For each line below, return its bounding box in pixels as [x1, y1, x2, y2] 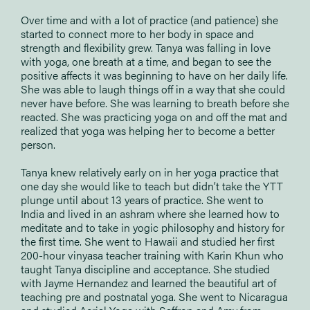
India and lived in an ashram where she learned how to [21, 205, 280, 221]
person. [21, 136, 58, 152]
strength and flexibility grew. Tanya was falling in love [21, 39, 271, 55]
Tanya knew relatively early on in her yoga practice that [21, 163, 279, 180]
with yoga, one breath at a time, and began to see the [21, 53, 271, 69]
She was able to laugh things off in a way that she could [21, 80, 285, 97]
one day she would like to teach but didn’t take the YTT [21, 177, 283, 194]
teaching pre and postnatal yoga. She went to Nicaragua [21, 288, 288, 304]
